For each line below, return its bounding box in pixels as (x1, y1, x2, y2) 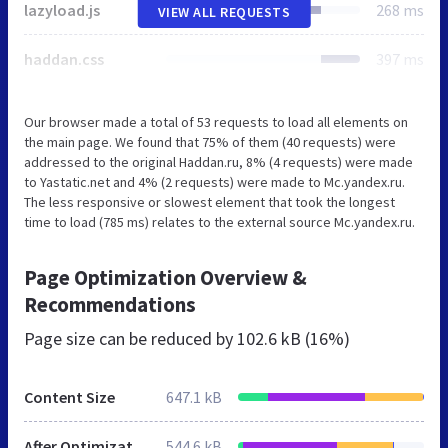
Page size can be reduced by (24, 326, 237, 350)
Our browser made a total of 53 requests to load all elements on (24, 112, 408, 131)
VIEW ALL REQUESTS (157, 2, 291, 21)
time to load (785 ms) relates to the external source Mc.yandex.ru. (24, 212, 415, 231)
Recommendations (24, 290, 196, 318)
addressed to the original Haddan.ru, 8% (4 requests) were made (24, 152, 413, 171)
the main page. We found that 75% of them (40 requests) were (24, 132, 396, 151)
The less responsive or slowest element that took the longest (24, 192, 395, 211)
